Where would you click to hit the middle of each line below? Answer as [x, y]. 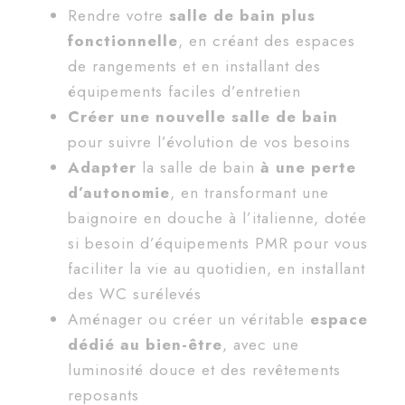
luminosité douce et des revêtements [204, 369]
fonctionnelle [123, 40]
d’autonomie [119, 192]
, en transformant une [250, 192]
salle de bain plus [240, 15]
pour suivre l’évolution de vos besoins [209, 141]
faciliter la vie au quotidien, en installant [217, 268]
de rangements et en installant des [194, 66]
